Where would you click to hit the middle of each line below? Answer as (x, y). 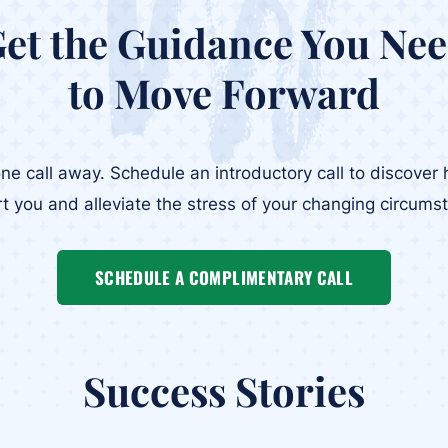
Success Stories (224, 390)
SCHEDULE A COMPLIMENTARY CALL (224, 277)
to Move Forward (224, 92)
